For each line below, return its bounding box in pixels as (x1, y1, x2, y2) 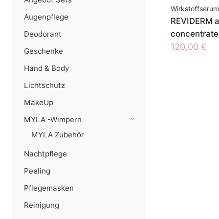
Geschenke (24, 46, 63, 56)
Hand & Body (24, 64, 69, 73)
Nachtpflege (24, 149, 67, 158)
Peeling (24, 166, 50, 175)
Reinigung (24, 200, 59, 210)
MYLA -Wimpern (24, 115, 82, 124)
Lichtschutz (24, 81, 65, 90)
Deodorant (24, 29, 62, 39)
